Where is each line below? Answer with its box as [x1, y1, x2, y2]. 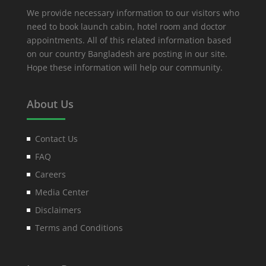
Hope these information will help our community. [26, 62, 223, 74]
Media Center [34, 186, 89, 198]
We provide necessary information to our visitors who [26, 7, 239, 19]
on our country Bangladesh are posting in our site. [26, 48, 227, 60]
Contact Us [34, 133, 78, 145]
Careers [34, 169, 66, 180]
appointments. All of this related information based [26, 34, 232, 46]
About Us [26, 97, 74, 112]
